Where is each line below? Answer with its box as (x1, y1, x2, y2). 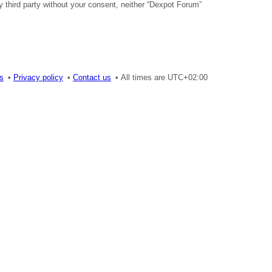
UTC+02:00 (168, 72, 208, 82)
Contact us (73, 72, 111, 82)
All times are (121, 72, 168, 82)
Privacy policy (13, 72, 63, 82)
